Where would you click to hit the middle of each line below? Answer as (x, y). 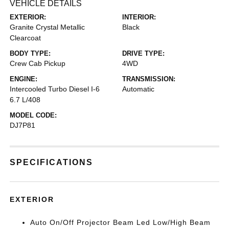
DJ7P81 (23, 125)
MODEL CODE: (33, 115)
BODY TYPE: (30, 53)
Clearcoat (26, 38)
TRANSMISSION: (149, 79)
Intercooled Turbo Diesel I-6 (55, 89)
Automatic (138, 89)
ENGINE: (24, 79)
